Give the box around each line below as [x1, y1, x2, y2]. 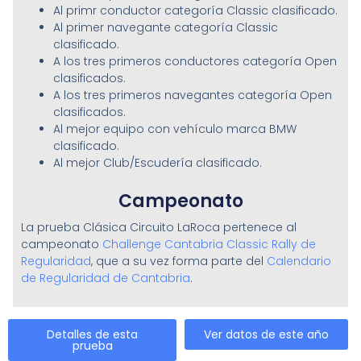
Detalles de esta [47, 326, 138, 342]
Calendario [266, 253, 331, 270]
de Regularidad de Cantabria [20, 270, 190, 287]
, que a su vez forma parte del [90, 253, 267, 270]
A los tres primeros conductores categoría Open [52, 53, 337, 70]
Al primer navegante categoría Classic [52, 19, 278, 36]
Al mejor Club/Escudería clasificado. [52, 155, 262, 172]
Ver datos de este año [204, 326, 329, 342]
